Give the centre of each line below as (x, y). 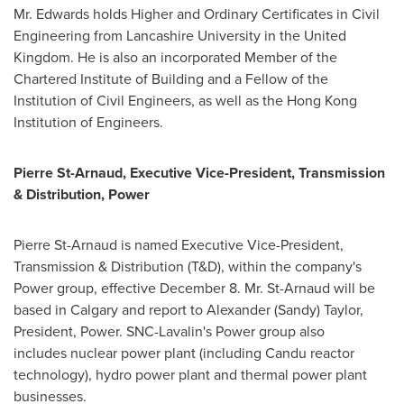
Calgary (94, 310)
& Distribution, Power (82, 194)
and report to (162, 310)
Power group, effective (87, 288)
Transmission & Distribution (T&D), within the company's (188, 266)
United (325, 36)
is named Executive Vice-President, (230, 245)
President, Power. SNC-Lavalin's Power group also (169, 331)
